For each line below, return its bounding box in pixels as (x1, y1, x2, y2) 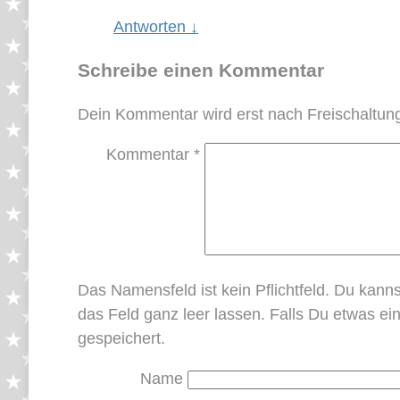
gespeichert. (78, 329, 165, 347)
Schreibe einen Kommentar (78, 59, 324, 80)
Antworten (113, 17, 190, 36)
